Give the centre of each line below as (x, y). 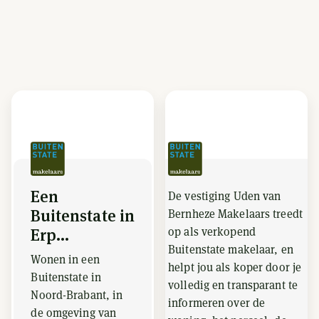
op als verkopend (212, 232)
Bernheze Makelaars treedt (235, 214)
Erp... (50, 235)
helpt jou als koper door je (235, 267)
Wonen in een (65, 260)
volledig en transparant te (233, 285)
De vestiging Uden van (225, 196)
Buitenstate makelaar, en (231, 250)
